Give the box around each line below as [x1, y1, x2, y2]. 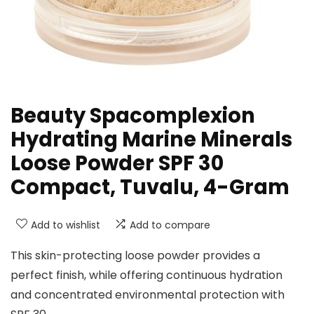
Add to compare [130, 218, 210, 232]
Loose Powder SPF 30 [11, 149, 224, 177]
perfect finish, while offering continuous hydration [11, 267, 282, 283]
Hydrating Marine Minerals [11, 125, 292, 153]
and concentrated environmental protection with [11, 287, 285, 303]
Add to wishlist [31, 218, 100, 232]
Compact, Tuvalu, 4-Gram [11, 173, 289, 201]
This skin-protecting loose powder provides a [11, 247, 260, 264]
